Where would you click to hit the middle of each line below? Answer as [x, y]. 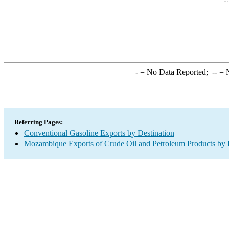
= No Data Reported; [175, 72]
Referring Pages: [39, 122]
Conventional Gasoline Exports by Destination [99, 133]
